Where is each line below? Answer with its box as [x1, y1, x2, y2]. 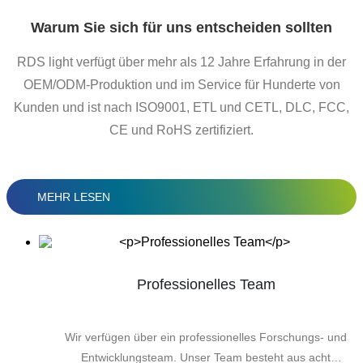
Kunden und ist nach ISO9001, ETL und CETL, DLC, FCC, [14, 100, 349, 114]
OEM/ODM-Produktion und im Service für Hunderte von [23, 77, 340, 92]
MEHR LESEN [37, 190, 110, 203]
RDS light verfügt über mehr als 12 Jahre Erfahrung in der [17, 54, 346, 69]
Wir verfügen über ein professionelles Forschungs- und [65, 330, 347, 344]
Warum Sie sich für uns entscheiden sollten [31, 19, 332, 36]
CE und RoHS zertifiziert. [109, 122, 254, 137]
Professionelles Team [136, 275, 275, 293]
